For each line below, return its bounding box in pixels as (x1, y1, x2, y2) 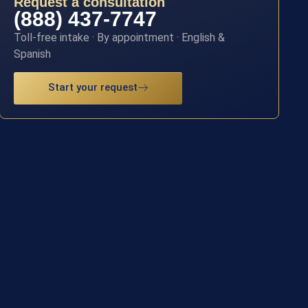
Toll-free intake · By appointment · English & (14, 30, 225, 44)
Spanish (14, 47, 52, 60)
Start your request (48, 81, 138, 94)
